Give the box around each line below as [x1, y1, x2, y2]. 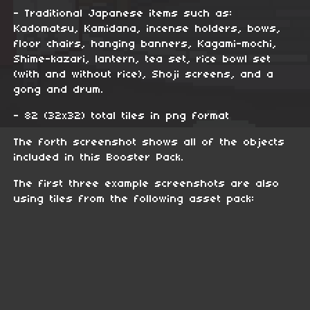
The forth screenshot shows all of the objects [14, 136, 285, 148]
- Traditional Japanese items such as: [14, 8, 232, 19]
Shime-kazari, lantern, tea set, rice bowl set [14, 53, 271, 65]
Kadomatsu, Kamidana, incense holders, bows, [14, 23, 281, 35]
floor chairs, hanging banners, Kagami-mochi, [14, 38, 277, 50]
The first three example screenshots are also [14, 178, 280, 190]
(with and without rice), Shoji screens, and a [14, 69, 274, 80]
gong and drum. [14, 84, 104, 95]
